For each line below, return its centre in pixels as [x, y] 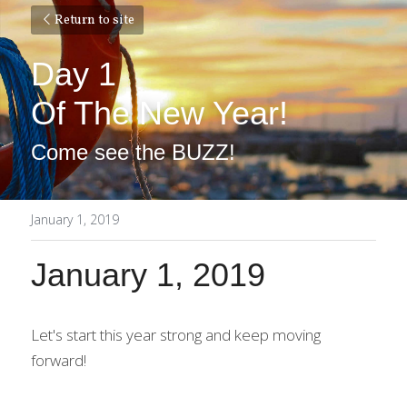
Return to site [94, 20]
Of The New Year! [159, 113]
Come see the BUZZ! [133, 152]
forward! [59, 360]
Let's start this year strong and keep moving [176, 335]
